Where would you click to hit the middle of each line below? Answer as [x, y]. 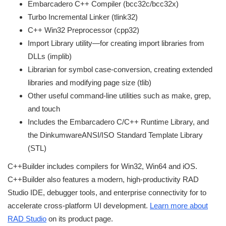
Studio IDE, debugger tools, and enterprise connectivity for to [107, 192]
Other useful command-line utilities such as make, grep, [119, 95]
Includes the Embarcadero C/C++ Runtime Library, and [118, 122]
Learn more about [179, 205]
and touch [44, 108]
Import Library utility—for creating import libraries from [116, 43]
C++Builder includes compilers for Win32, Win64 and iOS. [102, 166]
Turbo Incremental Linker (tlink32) [83, 17]
